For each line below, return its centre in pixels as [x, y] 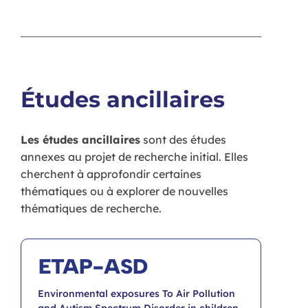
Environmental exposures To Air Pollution [136, 293]
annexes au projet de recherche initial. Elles [134, 157]
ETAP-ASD [93, 266]
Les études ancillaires [80, 140]
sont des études [183, 140]
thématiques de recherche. [91, 209]
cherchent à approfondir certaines [111, 174]
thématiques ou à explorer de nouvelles [124, 191]
